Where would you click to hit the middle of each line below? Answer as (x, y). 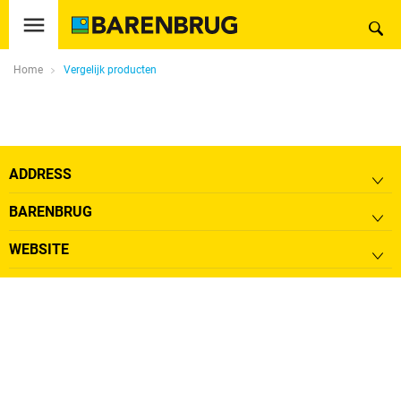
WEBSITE (39, 249)
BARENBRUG (51, 212)
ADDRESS (40, 174)
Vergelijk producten (110, 70)
